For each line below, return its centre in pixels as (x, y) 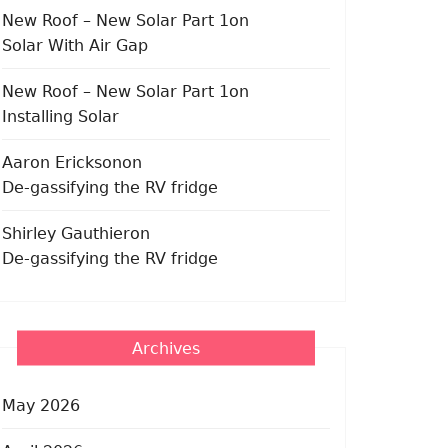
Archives (166, 347)
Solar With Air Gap (75, 45)
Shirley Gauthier (66, 233)
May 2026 (41, 405)
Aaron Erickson (62, 162)
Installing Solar (60, 116)
